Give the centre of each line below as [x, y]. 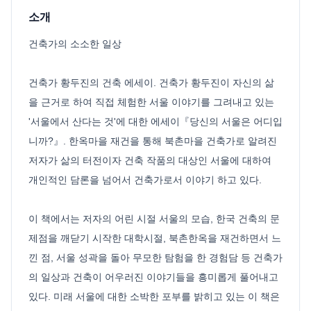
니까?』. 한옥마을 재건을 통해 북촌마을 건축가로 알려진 [153, 141]
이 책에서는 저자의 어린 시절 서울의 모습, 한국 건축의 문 [154, 219]
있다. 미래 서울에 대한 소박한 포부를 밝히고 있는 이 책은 [154, 297]
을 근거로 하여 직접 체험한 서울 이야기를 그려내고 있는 [151, 102]
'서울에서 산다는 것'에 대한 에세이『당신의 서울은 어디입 [155, 122]
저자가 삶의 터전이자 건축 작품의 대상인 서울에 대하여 [150, 161]
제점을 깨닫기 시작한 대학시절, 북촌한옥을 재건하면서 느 [155, 238]
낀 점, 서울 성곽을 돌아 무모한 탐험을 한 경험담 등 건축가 [155, 258]
